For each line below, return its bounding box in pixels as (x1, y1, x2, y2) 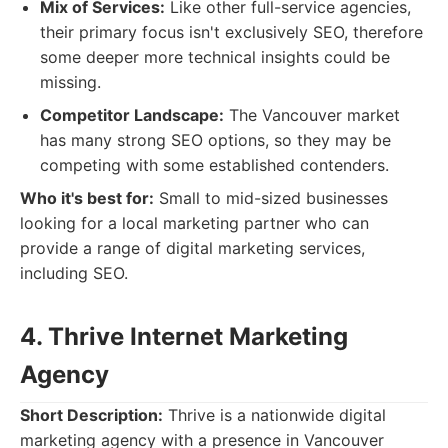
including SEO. (20, 263, 128, 283)
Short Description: (20, 405, 163, 425)
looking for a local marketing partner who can (20, 213, 369, 233)
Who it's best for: (20, 188, 154, 208)
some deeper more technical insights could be (40, 47, 390, 67)
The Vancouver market (224, 105, 400, 125)
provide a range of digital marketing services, (20, 238, 365, 258)
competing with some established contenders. (40, 155, 389, 175)
